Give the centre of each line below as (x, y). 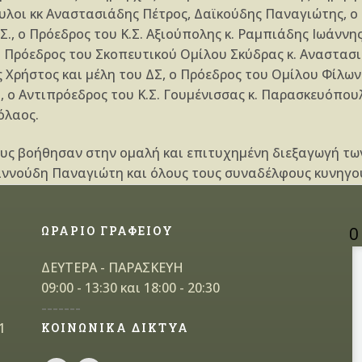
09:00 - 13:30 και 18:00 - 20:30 (130, 288)
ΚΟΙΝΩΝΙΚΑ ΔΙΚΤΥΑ (115, 328)
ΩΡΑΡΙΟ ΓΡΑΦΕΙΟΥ (107, 231)
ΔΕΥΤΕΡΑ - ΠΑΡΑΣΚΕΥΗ (112, 267)
